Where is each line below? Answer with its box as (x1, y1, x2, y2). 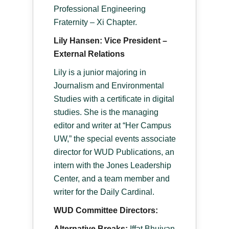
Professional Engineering (54, 4, 146, 13)
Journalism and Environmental (54, 81, 164, 90)
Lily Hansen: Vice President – (54, 36, 167, 45)
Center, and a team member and (54, 174, 170, 183)
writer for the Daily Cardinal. (54, 187, 154, 196)
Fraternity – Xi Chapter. (54, 17, 137, 27)
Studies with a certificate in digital (54, 94, 174, 103)
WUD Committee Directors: (54, 205, 158, 215)
